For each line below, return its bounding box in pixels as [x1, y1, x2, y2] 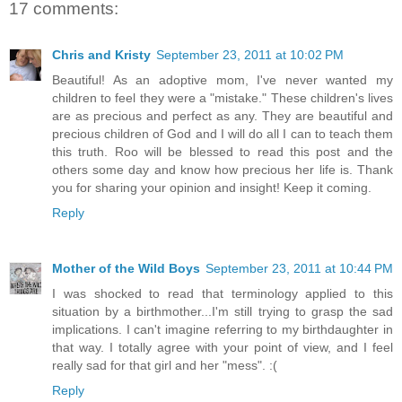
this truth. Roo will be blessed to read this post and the [52, 144, 393, 160]
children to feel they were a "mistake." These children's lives [52, 91, 393, 106]
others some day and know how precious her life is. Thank [52, 162, 393, 178]
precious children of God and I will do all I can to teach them [52, 127, 393, 142]
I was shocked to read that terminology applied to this [52, 286, 393, 301]
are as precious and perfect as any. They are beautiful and [52, 109, 393, 124]
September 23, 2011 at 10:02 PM [156, 48, 344, 63]
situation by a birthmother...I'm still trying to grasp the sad [52, 304, 393, 319]
